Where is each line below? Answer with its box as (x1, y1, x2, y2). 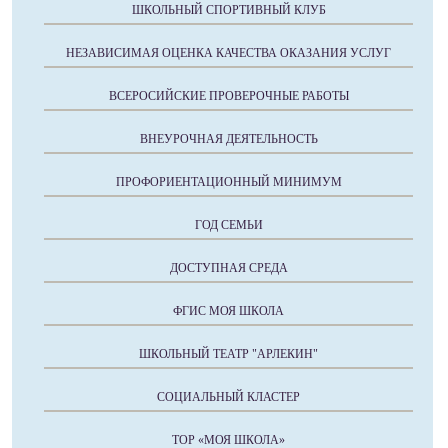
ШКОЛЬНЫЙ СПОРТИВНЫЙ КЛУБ (131, 3, 326, 18)
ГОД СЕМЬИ (194, 218, 263, 233)
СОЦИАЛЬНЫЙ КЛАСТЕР (157, 390, 300, 405)
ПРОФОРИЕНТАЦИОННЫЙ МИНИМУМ (115, 175, 342, 190)
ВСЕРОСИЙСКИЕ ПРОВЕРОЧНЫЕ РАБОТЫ (108, 89, 349, 104)
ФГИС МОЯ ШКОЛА (173, 304, 284, 319)
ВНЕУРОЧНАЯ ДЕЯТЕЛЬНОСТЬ (139, 132, 318, 147)
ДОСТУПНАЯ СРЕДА (169, 261, 288, 276)
